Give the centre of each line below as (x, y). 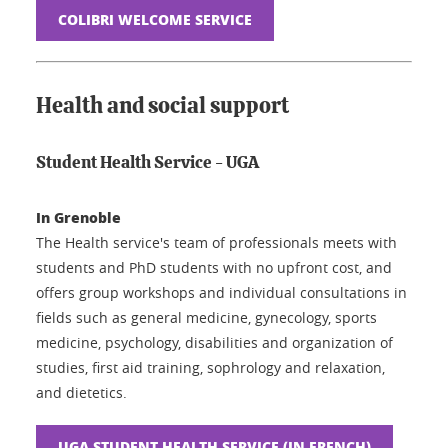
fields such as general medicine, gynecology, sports (206, 317)
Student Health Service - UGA (147, 162)
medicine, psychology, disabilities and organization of (214, 342)
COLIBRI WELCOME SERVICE (155, 18)
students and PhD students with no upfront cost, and (214, 267)
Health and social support (162, 105)
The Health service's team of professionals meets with (216, 242)
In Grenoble (78, 216)
